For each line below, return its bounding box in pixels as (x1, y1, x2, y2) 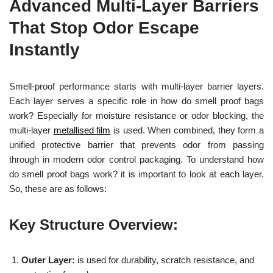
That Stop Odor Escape (9, 18, 199, 38)
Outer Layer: (21, 255, 75, 266)
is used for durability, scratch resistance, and (75, 255, 254, 266)
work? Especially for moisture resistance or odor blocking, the (9, 110, 264, 121)
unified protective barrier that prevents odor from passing (9, 140, 264, 151)
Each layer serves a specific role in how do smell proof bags (9, 96, 264, 107)
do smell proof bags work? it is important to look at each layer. (9, 169, 264, 180)
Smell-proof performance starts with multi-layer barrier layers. (9, 81, 264, 92)
